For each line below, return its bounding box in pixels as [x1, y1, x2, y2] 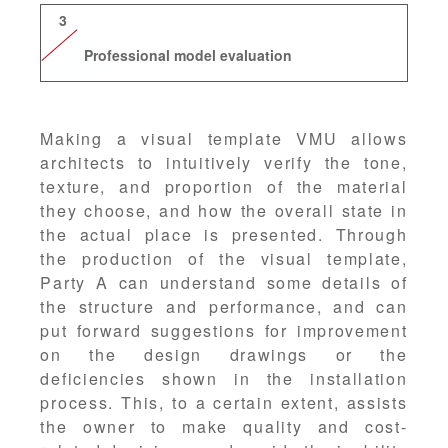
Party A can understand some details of [40, 270, 408, 294]
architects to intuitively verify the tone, [40, 150, 408, 174]
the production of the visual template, [40, 246, 408, 270]
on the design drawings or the [40, 342, 408, 366]
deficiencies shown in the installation [40, 366, 408, 390]
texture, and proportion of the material [40, 174, 408, 198]
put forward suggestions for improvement [40, 318, 408, 342]
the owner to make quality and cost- [40, 414, 408, 438]
